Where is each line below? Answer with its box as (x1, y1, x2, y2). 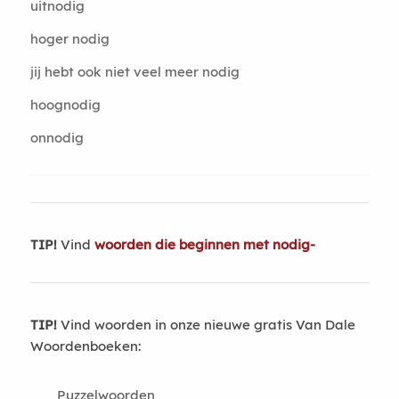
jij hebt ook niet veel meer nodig (29, 63, 240, 80)
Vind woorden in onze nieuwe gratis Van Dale (56, 316, 355, 333)
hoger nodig (29, 30, 110, 47)
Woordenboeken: (29, 338, 141, 354)
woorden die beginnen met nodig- (94, 236, 315, 253)
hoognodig (29, 96, 101, 113)
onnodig (29, 129, 84, 146)
